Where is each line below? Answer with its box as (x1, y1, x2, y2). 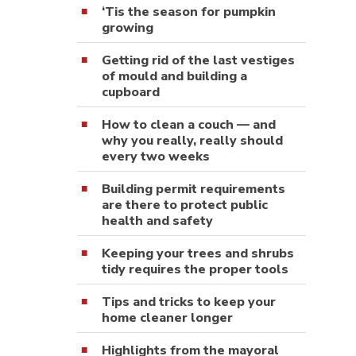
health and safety (102, 211, 213, 230)
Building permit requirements (102, 180, 285, 198)
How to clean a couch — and (102, 115, 276, 133)
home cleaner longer (102, 308, 233, 327)
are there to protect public (102, 195, 268, 214)
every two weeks (102, 147, 210, 165)
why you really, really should (102, 131, 283, 149)
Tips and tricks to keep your (102, 292, 276, 311)
